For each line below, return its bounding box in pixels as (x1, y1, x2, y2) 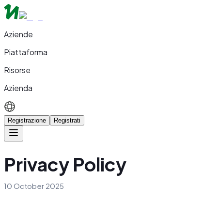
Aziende (4, 29, 33, 39)
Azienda (4, 83, 32, 93)
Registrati (54, 117, 80, 124)
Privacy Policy (4, 153, 126, 176)
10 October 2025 (4, 181, 64, 191)
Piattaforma (4, 47, 47, 57)
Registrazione (8, 117, 46, 124)
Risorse (4, 65, 31, 75)
